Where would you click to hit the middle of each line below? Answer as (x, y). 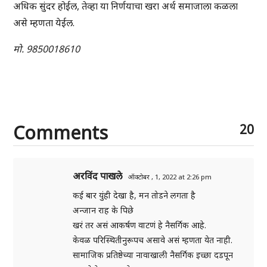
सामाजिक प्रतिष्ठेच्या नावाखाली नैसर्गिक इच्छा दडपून (153, 255)
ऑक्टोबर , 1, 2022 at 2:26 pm (170, 177)
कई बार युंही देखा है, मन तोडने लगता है (134, 195)
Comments (61, 133)
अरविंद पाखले (98, 176)
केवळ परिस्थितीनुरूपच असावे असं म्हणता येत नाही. (153, 240)
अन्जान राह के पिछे (103, 210)
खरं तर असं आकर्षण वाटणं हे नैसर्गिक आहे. (140, 225)
